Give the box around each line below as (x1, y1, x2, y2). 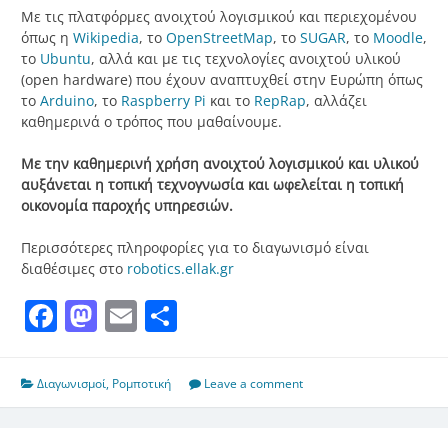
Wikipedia (69, 28, 139, 48)
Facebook (57, 294, 200, 338)
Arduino (36, 91, 94, 111)
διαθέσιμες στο (21, 259, 127, 279)
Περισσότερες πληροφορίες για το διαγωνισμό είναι (21, 238, 369, 258)
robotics (127, 259, 181, 279)
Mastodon (97, 294, 248, 338)
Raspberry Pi (117, 91, 206, 111)
